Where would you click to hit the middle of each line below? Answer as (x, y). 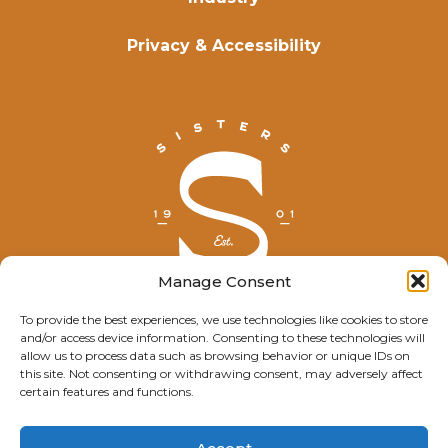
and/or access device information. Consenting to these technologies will (222, 337)
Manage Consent (224, 281)
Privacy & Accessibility (224, 45)
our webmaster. (255, 414)
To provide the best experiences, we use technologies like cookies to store (224, 319)
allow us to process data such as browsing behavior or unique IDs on (215, 355)
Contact (167, 414)
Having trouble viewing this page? (224, 389)
